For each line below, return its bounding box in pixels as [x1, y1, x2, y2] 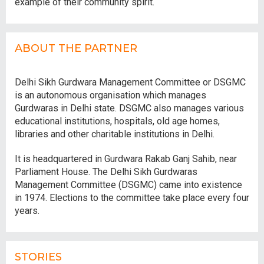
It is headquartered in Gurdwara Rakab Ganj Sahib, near [15, 153, 237, 165]
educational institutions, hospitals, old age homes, [15, 115, 220, 127]
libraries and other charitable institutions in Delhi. [15, 128, 214, 140]
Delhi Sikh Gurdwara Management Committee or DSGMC [15, 77, 246, 88]
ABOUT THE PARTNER [15, 42, 137, 55]
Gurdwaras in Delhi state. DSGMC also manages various [15, 103, 244, 114]
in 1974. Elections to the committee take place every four [15, 192, 249, 204]
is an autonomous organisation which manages [15, 90, 206, 101]
